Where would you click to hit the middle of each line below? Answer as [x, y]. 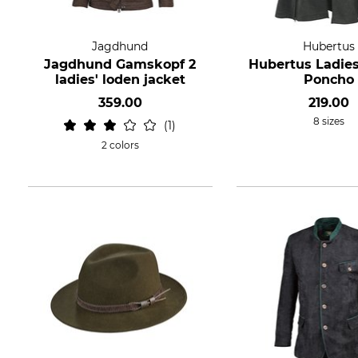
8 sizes [328, 121]
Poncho [328, 80]
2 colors [120, 145]
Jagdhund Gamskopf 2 [120, 64]
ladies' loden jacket [120, 80]
